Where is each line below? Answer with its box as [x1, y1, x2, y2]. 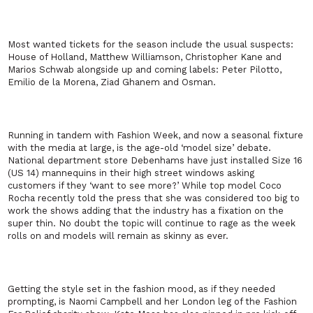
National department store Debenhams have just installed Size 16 [8, 155, 303, 166]
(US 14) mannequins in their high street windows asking [8, 168, 255, 179]
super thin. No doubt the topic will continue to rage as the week [8, 218, 296, 229]
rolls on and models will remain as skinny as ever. [8, 231, 229, 242]
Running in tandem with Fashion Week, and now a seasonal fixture [8, 130, 304, 141]
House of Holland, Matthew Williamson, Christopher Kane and [8, 52, 282, 63]
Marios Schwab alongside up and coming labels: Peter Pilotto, [8, 64, 282, 75]
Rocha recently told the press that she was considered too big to [8, 193, 300, 204]
